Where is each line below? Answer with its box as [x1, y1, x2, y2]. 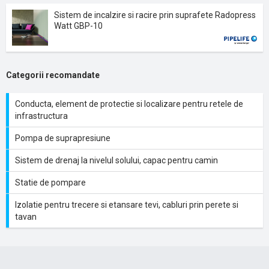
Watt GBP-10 [54, 21, 103, 31]
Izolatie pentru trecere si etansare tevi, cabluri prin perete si [15, 200, 238, 210]
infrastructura [15, 111, 68, 121]
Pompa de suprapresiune [15, 133, 110, 143]
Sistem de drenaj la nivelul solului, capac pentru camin [15, 156, 218, 165]
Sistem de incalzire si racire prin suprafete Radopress [54, 10, 256, 20]
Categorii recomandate [6, 70, 100, 80]
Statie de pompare [15, 178, 86, 187]
